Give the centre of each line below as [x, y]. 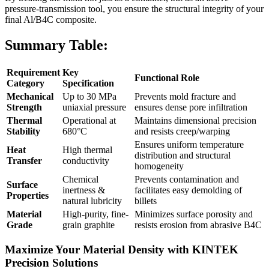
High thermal [87, 150]
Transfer [24, 160]
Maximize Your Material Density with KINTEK [122, 250]
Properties [28, 195]
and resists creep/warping [182, 131]
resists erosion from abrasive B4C [198, 225]
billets [146, 201]
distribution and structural [183, 155]
